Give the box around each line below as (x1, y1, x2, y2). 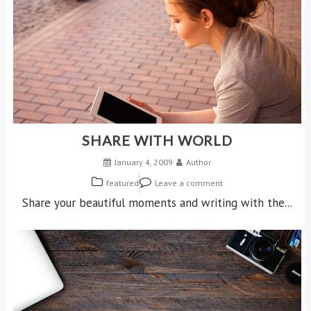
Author (186, 156, 211, 167)
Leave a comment (155, 177, 223, 188)
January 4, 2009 (115, 156, 173, 167)
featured (106, 177, 139, 188)
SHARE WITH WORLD (82, 131, 233, 149)
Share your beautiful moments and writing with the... (22, 194, 292, 210)
